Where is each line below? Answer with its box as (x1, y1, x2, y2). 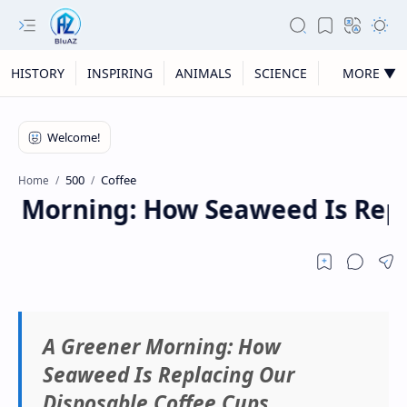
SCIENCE (254, 65, 307, 82)
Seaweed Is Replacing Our (42, 360, 294, 389)
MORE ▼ (342, 65, 396, 82)
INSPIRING (87, 65, 153, 82)
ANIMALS (175, 65, 232, 82)
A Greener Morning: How (42, 332, 281, 361)
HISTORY (11, 65, 65, 82)
